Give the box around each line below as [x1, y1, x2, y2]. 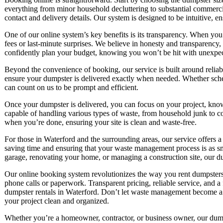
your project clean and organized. [4, 196, 109, 205]
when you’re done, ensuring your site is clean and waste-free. [4, 117, 197, 126]
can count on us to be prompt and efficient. [4, 83, 138, 92]
